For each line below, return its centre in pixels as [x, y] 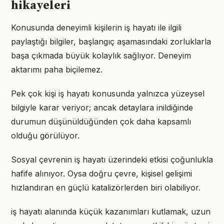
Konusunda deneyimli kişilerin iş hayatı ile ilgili [96, 27]
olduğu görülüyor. [45, 135]
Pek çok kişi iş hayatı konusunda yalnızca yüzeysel [108, 93]
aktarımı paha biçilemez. [57, 69]
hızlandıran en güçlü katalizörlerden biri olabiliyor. [106, 187]
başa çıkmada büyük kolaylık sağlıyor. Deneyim [101, 55]
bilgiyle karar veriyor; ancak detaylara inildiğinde [102, 107]
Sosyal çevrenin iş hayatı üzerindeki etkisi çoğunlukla [112, 159]
